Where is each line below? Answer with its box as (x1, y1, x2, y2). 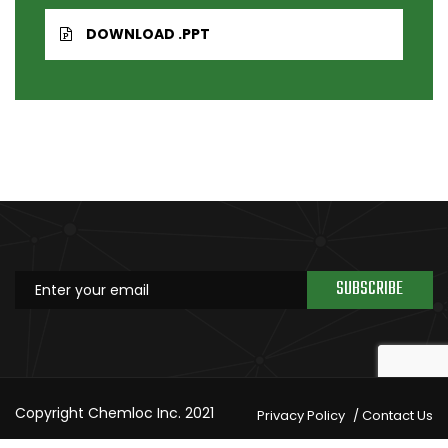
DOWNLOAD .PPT (86, 23, 210, 44)
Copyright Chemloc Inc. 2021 (15, 402, 214, 423)
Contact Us (362, 405, 433, 425)
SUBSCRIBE (336, 274, 403, 304)
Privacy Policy (257, 405, 345, 425)
